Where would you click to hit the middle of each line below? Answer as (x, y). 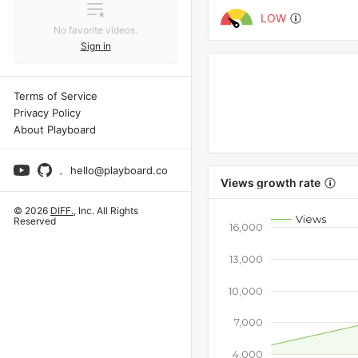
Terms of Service (56, 96)
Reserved (35, 221)
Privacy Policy (47, 113)
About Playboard (55, 129)
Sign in (95, 46)
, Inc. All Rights (106, 211)
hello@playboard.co (119, 170)
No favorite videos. (95, 30)
